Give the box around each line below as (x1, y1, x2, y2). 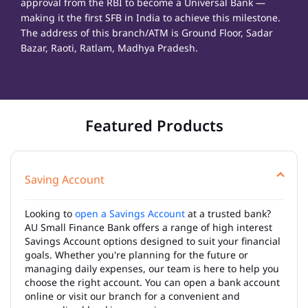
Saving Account (25, 171, 104, 187)
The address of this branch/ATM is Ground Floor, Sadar (21, 25, 273, 39)
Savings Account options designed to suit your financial (25, 234, 280, 247)
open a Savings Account (75, 206, 185, 220)
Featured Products (85, 114, 223, 135)
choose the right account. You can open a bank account (25, 275, 280, 289)
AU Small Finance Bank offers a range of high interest (25, 220, 272, 234)
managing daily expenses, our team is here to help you (25, 261, 279, 275)
